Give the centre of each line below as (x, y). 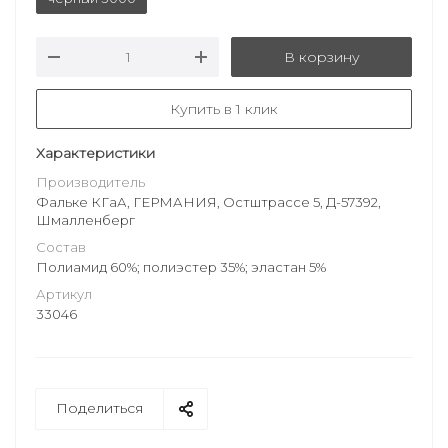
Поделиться (99, 408)
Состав (61, 247)
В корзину (321, 57)
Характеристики (95, 153)
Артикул (64, 294)
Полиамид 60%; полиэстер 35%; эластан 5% (181, 267)
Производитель (90, 182)
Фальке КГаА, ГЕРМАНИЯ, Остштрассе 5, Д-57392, (208, 202)
